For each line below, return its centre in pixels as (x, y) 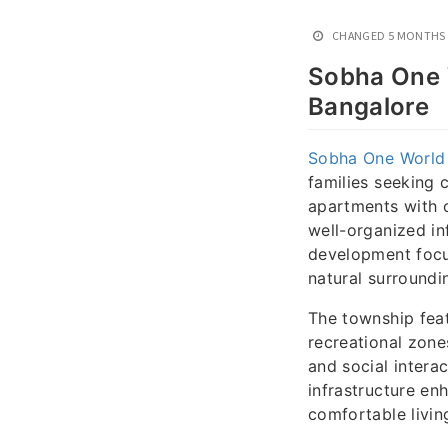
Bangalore (369, 106)
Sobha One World (377, 158)
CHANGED (359, 35)
